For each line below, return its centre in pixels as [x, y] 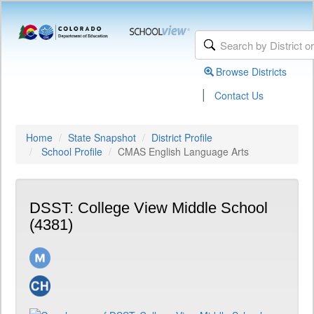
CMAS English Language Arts [183, 151]
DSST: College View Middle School [149, 208]
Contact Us [239, 95]
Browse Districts [252, 71]
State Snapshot [102, 137]
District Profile [182, 137]
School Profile [72, 151]
